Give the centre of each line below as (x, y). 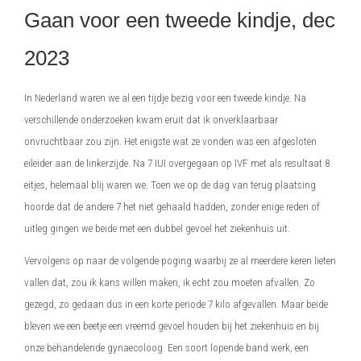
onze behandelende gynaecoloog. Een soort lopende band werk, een (166, 347)
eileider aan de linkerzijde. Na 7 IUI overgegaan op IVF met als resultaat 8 (177, 163)
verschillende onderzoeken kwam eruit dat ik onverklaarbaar (151, 120)
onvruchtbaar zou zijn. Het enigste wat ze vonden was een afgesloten (170, 141)
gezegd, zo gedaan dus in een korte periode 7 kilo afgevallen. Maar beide (176, 304)
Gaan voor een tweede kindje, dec (180, 20)
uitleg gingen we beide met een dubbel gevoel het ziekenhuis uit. (158, 228)
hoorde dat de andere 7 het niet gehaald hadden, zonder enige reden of (172, 207)
